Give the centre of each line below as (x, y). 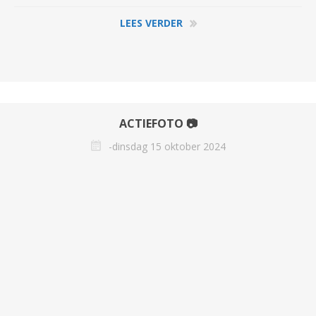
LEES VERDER (151, 23)
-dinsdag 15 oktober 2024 (167, 146)
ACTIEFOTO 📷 (158, 123)
